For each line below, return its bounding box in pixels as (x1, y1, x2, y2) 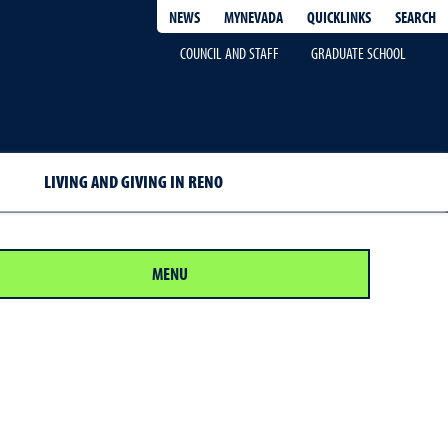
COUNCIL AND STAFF (179, 43, 279, 63)
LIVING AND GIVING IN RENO (44, 170, 223, 193)
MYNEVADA (224, 7, 283, 27)
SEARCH (395, 6, 436, 27)
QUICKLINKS (307, 6, 371, 27)
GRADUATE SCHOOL (310, 43, 406, 63)
